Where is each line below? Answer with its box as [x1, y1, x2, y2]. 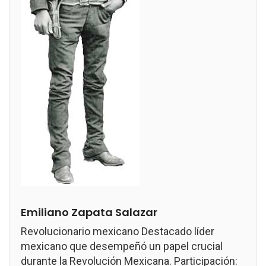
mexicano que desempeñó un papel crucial [21, 240, 223, 252]
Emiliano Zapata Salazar [21, 205, 157, 220]
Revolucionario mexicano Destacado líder [21, 225, 214, 237]
